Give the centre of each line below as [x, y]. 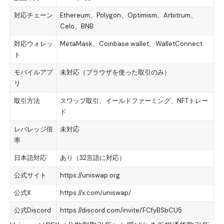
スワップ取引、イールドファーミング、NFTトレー [134, 101]
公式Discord [32, 210]
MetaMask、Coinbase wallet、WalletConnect [131, 44]
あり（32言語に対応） [92, 158]
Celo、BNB [76, 26]
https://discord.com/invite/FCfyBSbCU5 [121, 210]
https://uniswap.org [90, 175]
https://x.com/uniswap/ [95, 193]
